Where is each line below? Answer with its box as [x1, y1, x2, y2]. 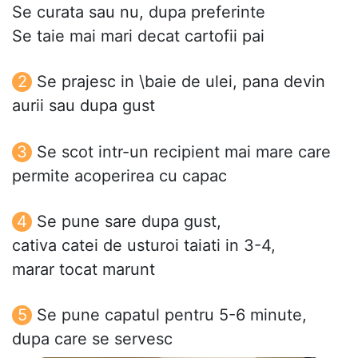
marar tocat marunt [12, 259, 155, 279]
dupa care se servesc [12, 328, 173, 348]
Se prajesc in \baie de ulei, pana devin [37, 72, 325, 92]
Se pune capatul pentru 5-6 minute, [37, 304, 307, 324]
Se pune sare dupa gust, [37, 211, 221, 231]
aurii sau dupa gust [12, 96, 155, 116]
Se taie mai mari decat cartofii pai [12, 26, 265, 46]
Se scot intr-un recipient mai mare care [37, 141, 331, 161]
